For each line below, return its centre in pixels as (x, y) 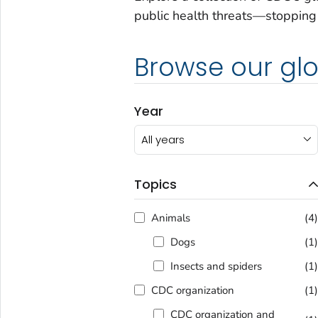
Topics (155, 185)
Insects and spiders (216, 266)
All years (163, 140)
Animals (170, 218)
